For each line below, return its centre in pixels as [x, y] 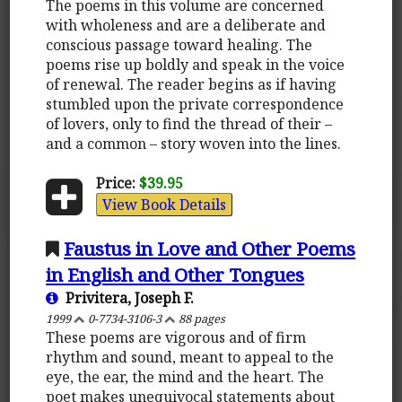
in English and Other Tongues [175, 274]
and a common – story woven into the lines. [194, 143]
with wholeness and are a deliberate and [186, 25]
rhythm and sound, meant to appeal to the [190, 357]
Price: [115, 183]
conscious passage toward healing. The [179, 44]
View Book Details [164, 204]
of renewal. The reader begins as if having [192, 84]
